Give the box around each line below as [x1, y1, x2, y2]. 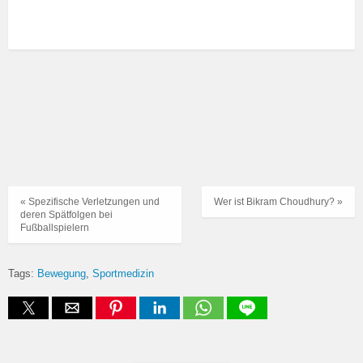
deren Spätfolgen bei [20, 209, 113, 221]
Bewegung [37, 267, 86, 280]
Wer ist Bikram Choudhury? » [214, 196, 343, 208]
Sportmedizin [92, 267, 154, 280]
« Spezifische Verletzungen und [20, 196, 160, 208]
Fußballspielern [20, 222, 89, 234]
